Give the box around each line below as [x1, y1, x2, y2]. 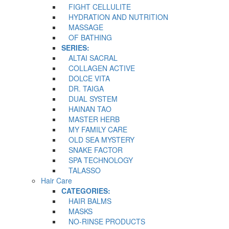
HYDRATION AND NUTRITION [61, 11, 168, 22]
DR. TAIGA [61, 83, 104, 94]
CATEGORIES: [61, 185, 110, 196]
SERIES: [61, 42, 89, 53]
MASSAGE [61, 21, 103, 32]
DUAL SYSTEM [61, 93, 118, 104]
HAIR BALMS [61, 195, 111, 206]
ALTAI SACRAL [61, 52, 118, 63]
